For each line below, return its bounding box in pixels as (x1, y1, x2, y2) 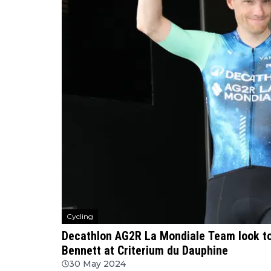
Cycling (67, 211, 93, 221)
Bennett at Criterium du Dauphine (62, 243, 228, 258)
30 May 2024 (69, 258, 126, 269)
